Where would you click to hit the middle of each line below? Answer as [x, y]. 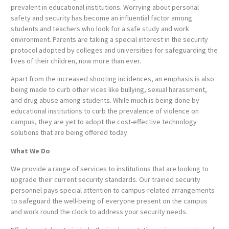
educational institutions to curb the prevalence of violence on [105, 111]
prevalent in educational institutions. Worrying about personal [105, 7]
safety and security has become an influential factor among [101, 18]
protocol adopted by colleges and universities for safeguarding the [114, 50]
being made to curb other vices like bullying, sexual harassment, [109, 90]
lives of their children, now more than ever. [76, 61]
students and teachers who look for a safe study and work [100, 28]
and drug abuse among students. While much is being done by [105, 100]
